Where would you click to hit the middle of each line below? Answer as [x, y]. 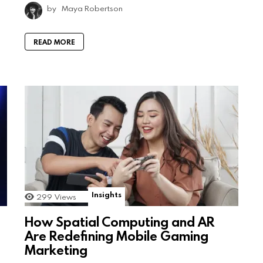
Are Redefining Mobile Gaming [117, 235]
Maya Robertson [92, 8]
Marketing [56, 249]
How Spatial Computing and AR [119, 221]
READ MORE [54, 41]
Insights [107, 194]
